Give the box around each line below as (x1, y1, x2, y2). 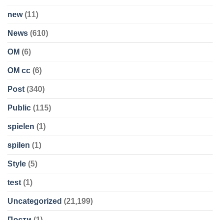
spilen (7, 141, 30, 150)
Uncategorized (7, 197, 62, 206)
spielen (7, 122, 34, 131)
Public (7, 104, 31, 112)
